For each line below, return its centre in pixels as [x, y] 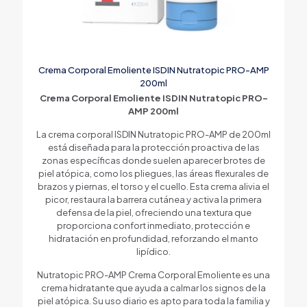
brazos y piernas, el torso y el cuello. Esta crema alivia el [153, 186]
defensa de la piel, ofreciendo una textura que [153, 212]
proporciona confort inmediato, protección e [153, 225]
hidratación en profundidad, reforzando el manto [153, 238]
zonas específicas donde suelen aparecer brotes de [153, 160]
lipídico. [153, 251]
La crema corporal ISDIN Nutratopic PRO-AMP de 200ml [153, 134]
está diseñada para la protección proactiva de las [153, 147]
